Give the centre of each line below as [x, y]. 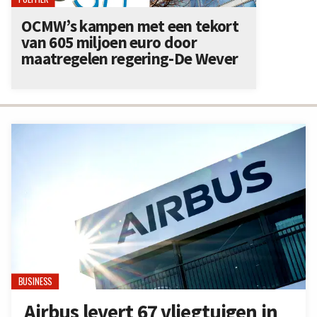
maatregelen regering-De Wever [130, 58]
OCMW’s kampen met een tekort [130, 25]
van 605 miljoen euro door [109, 42]
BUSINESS [35, 282]
